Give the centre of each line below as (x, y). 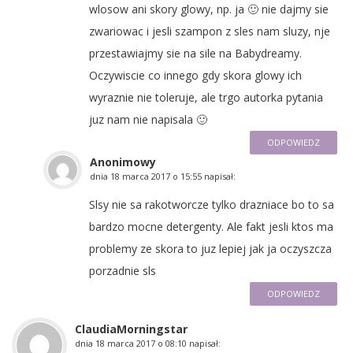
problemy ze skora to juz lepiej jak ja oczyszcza (210, 248)
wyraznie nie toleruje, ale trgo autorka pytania (206, 97)
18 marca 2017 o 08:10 (141, 343)
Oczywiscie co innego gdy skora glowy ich (195, 75)
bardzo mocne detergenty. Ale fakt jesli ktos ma (211, 226)
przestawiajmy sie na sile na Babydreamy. (195, 53)
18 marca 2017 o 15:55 (156, 176)
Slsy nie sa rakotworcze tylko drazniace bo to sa (212, 204)
